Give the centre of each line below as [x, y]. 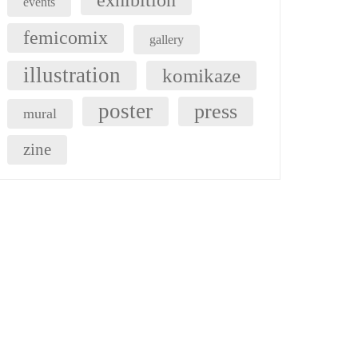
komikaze [201, 76]
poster [125, 111]
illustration [72, 75]
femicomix [65, 38]
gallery [166, 40]
